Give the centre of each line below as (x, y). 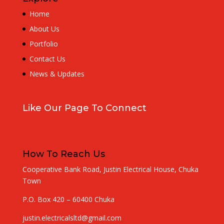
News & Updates (57, 74)
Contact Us (47, 59)
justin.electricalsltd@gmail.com (72, 218)
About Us (44, 29)
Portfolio (43, 44)
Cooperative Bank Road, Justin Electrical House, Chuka (110, 169)
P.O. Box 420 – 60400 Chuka (68, 199)
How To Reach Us (63, 154)
